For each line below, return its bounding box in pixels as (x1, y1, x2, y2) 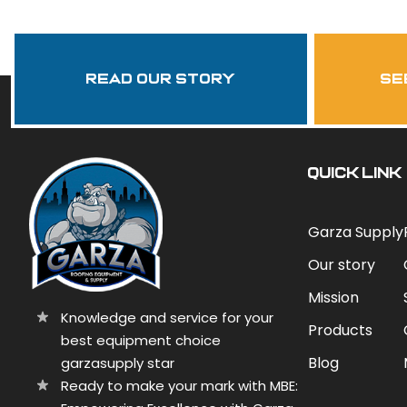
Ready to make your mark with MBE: (61, 376, 298, 395)
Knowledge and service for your (61, 308, 273, 327)
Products (308, 320, 373, 341)
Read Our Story (86, 72, 235, 86)
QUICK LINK (308, 165, 402, 181)
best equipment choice (61, 331, 221, 350)
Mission (308, 287, 360, 308)
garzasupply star (61, 353, 174, 372)
